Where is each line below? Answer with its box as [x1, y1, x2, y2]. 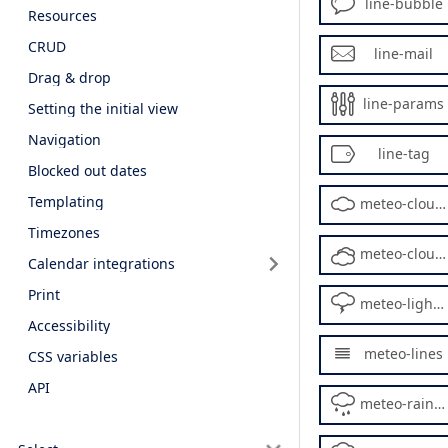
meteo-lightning [360, 294, 433, 313]
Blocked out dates [28, 160, 147, 180]
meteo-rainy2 [360, 394, 434, 413]
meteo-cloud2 [360, 194, 435, 213]
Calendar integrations [28, 254, 175, 273]
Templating [28, 191, 104, 211]
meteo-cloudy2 [360, 244, 435, 263]
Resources [28, 5, 97, 25]
